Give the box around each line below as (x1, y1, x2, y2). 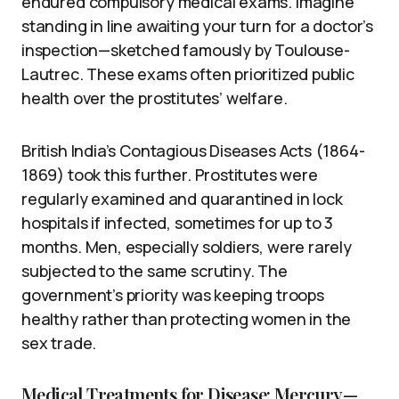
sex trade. (21, 331, 97, 354)
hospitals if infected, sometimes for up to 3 (21, 211, 334, 233)
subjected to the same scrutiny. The (21, 259, 288, 281)
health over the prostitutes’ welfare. (21, 86, 288, 109)
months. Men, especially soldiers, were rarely (21, 235, 352, 257)
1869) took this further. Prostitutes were (21, 163, 318, 185)
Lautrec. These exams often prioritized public (21, 62, 354, 85)
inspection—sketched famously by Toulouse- (21, 38, 350, 61)
